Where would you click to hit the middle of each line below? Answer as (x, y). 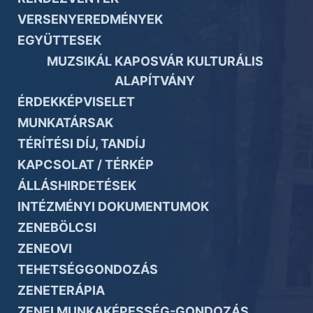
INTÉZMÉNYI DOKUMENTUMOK (113, 206)
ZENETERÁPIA (61, 290)
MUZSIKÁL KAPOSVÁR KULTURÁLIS (155, 61)
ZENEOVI (45, 248)
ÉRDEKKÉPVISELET (76, 101)
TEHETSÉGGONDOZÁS (88, 269)
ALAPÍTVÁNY (155, 80)
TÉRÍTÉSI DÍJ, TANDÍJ (81, 143)
